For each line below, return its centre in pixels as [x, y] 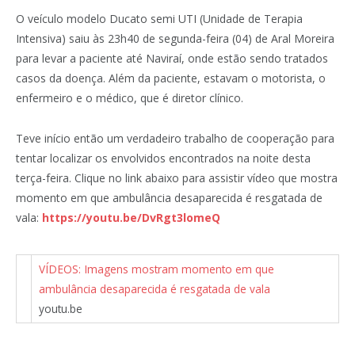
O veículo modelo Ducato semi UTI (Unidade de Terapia [159, 18]
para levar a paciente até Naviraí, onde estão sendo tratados [172, 58]
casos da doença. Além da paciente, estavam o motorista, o [171, 78]
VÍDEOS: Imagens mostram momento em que [157, 269]
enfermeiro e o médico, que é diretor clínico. [130, 97]
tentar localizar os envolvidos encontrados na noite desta [163, 158]
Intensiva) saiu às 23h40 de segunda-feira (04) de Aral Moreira [175, 38]
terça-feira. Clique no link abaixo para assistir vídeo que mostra [177, 177]
